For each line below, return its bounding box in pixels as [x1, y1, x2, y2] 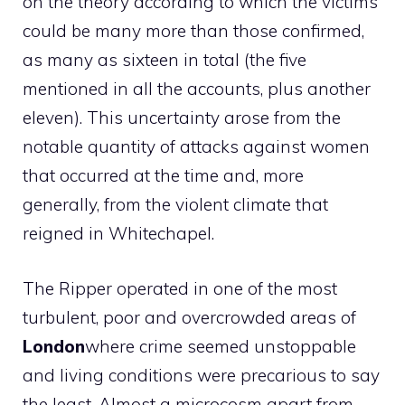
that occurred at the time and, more [23, 165, 304, 186]
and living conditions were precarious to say [23, 363, 380, 386]
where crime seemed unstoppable [85, 334, 356, 357]
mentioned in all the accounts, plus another [23, 78, 371, 99]
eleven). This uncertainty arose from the [23, 107, 341, 128]
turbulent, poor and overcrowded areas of [23, 306, 356, 328]
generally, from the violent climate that [23, 193, 328, 215]
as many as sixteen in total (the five [23, 49, 306, 71]
